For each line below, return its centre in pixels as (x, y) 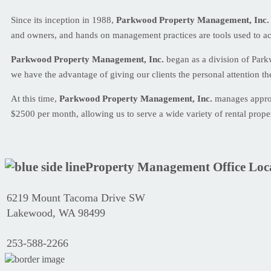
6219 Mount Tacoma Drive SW (76, 198)
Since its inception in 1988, (64, 20)
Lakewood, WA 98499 (56, 213)
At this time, (35, 98)
